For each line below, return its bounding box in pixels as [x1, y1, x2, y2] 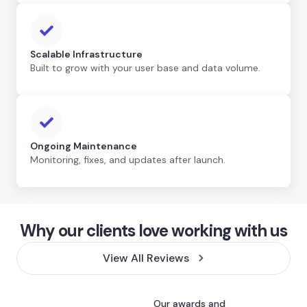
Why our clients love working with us [20, 219, 287, 241]
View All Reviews [103, 250, 190, 265]
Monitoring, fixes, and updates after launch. [30, 153, 225, 166]
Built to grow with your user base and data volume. [30, 61, 260, 74]
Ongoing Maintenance [30, 139, 137, 152]
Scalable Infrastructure [30, 47, 143, 60]
